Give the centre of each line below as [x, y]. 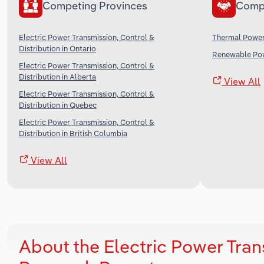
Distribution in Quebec [58, 105]
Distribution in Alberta [57, 76]
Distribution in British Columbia [73, 133]
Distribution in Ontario [57, 48]
